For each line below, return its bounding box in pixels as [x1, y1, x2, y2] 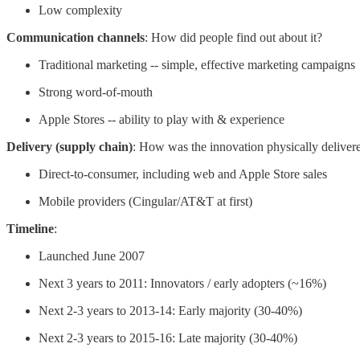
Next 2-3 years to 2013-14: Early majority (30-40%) [39, 304, 302, 317]
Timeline [6, 222, 54, 235]
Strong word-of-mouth [39, 85, 153, 99]
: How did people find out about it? [145, 31, 322, 44]
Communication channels [6, 31, 145, 44]
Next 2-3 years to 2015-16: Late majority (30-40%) [39, 331, 297, 345]
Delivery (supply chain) [6, 140, 133, 153]
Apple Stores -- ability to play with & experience [39, 112, 284, 126]
